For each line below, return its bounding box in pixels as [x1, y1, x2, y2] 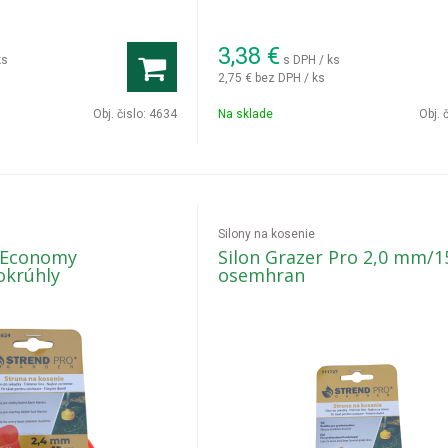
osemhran [218, 263, 306, 287]
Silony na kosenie [218, 227, 316, 241]
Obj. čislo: [93, 107, 150, 121]
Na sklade [218, 107, 274, 121]
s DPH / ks [283, 52, 341, 67]
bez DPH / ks [255, 70, 326, 85]
